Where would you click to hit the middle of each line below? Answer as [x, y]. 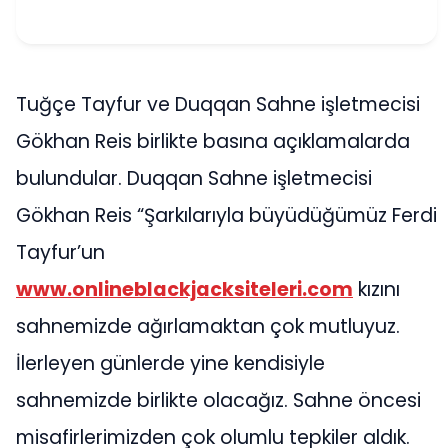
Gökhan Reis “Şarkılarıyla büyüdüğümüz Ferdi [226, 216]
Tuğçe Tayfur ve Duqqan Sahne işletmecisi [218, 105]
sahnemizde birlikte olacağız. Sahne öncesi [218, 401]
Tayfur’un [60, 253]
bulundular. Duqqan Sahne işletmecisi [194, 179]
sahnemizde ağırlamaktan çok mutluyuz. [208, 327]
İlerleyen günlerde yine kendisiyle [170, 364]
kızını [376, 290]
